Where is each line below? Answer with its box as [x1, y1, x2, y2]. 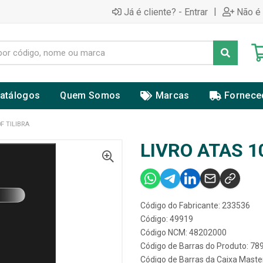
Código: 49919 [140, 214, 193, 224]
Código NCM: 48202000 [140, 228, 227, 237]
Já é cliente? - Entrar [124, 6, 208, 18]
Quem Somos [60, 90, 121, 101]
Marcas [155, 90, 190, 101]
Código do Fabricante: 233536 [140, 201, 250, 210]
